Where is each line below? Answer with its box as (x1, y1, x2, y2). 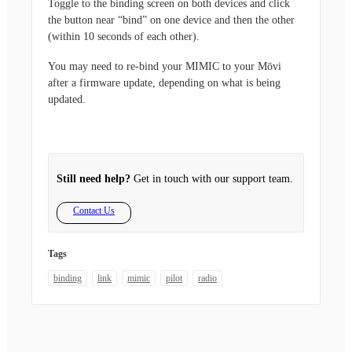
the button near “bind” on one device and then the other (48, 13, 295, 26)
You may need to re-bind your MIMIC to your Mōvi (48, 60, 281, 72)
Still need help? (57, 172, 130, 185)
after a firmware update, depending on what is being (48, 76, 280, 89)
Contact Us (73, 204, 115, 216)
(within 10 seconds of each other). (48, 30, 203, 42)
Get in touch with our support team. (130, 172, 293, 185)
